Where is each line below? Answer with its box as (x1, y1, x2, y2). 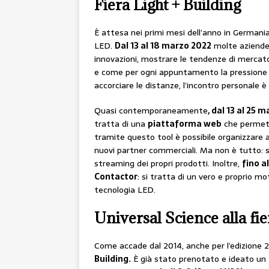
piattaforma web (148, 117, 222, 131)
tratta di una (94, 117, 148, 131)
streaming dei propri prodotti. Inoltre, (94, 157, 242, 171)
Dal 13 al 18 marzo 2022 (115, 39, 211, 53)
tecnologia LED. (94, 183, 156, 197)
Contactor (94, 170, 138, 184)
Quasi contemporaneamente (94, 104, 208, 118)
